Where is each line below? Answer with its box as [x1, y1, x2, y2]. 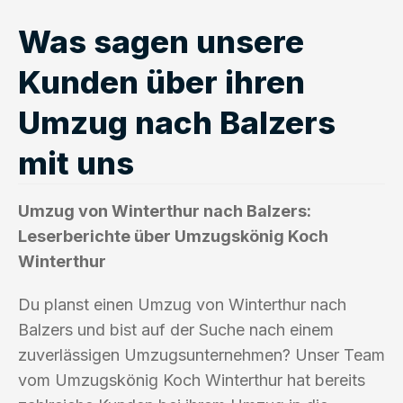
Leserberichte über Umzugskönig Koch [18, 226, 328, 246]
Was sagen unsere [18, 22, 304, 60]
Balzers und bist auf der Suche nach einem [18, 319, 334, 339]
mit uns [18, 143, 134, 182]
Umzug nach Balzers [18, 103, 336, 141]
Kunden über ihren [18, 62, 305, 101]
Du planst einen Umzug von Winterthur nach [18, 294, 346, 314]
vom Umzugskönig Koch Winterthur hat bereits [18, 370, 365, 390]
